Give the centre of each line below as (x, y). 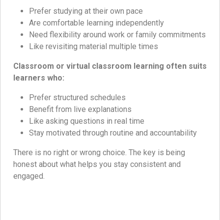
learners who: (39, 78)
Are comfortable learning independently (96, 23)
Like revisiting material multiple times (94, 46)
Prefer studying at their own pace (86, 11)
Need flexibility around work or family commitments (117, 34)
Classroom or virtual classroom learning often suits (110, 66)
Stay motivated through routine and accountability (113, 133)
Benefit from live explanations (80, 109)
